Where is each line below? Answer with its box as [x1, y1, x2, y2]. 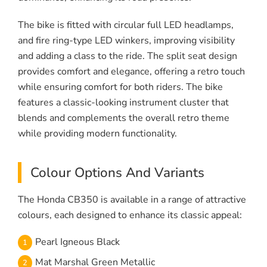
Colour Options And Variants [30, 163, 204, 182]
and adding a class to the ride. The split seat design [18, 49, 237, 63]
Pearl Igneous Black [35, 235, 120, 249]
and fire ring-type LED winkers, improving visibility [18, 34, 235, 48]
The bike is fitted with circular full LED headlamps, [18, 18, 234, 32]
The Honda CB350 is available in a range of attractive [18, 193, 246, 207]
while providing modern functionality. [18, 127, 177, 141]
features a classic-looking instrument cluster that [18, 96, 229, 110]
